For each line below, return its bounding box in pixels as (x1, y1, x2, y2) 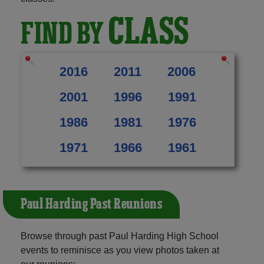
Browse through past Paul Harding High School (21, 230, 219, 241)
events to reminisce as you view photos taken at (21, 245, 219, 255)
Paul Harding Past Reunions (21, 194, 162, 214)
